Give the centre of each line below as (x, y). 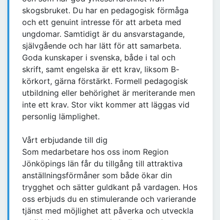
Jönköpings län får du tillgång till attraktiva (102, 164)
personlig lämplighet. (61, 117)
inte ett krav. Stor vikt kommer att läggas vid (106, 105)
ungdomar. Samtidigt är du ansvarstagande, (103, 34)
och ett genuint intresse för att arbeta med (102, 22)
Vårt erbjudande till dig (65, 140)
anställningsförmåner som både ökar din (97, 176)
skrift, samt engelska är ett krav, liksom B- (101, 69)
